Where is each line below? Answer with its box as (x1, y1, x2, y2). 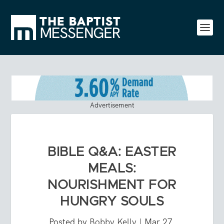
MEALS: (88, 161, 136, 175)
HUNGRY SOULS (60, 194, 164, 208)
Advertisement (89, 100, 134, 109)
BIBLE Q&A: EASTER (47, 145, 176, 158)
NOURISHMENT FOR (47, 178, 176, 191)
